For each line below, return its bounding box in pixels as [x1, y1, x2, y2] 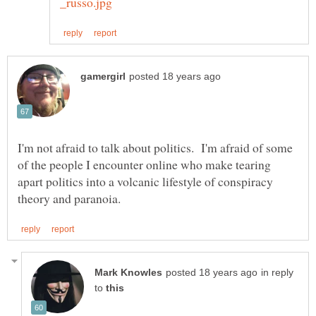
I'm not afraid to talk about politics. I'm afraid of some [18, 138, 293, 156]
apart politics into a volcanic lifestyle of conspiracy [18, 172, 273, 190]
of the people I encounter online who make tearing [18, 155, 271, 173]
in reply [261, 267, 293, 278]
